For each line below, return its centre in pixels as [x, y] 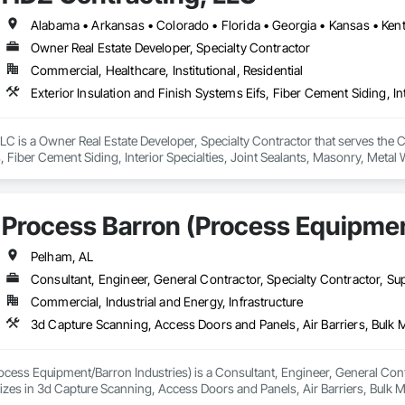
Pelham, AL [62, 257]
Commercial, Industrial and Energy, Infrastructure [167, 302]
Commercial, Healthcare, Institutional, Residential [167, 71]
